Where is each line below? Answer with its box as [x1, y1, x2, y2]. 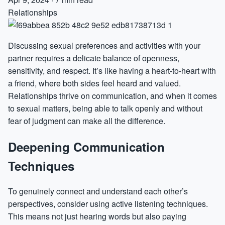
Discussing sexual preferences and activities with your [8, 39, 200, 51]
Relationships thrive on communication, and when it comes [8, 89, 217, 101]
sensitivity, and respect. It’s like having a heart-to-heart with [8, 64, 216, 76]
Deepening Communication [8, 138, 165, 155]
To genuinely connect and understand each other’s [8, 185, 188, 197]
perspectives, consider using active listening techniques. [8, 198, 208, 210]
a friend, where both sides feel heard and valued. [8, 77, 181, 89]
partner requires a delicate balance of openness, [8, 52, 179, 64]
